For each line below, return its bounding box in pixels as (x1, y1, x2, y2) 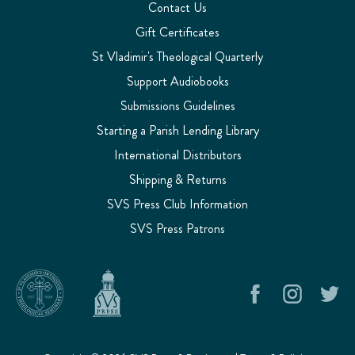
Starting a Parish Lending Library (96, 120, 259, 139)
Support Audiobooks (126, 71, 229, 90)
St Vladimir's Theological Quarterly (92, 47, 263, 66)
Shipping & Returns (128, 170, 227, 189)
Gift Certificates (136, 22, 219, 41)
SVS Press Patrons (130, 219, 225, 238)
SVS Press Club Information (107, 194, 248, 213)
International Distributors (113, 145, 242, 164)
